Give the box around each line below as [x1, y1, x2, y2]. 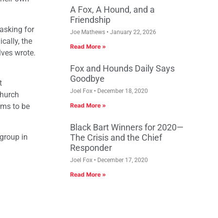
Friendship [70, 15, 110, 25]
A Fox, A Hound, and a [70, 4, 155, 15]
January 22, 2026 [109, 29, 156, 36]
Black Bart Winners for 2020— [70, 122, 183, 133]
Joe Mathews [70, 29, 107, 36]
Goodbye [70, 73, 105, 84]
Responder [70, 143, 112, 153]
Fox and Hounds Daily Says [70, 63, 175, 74]
